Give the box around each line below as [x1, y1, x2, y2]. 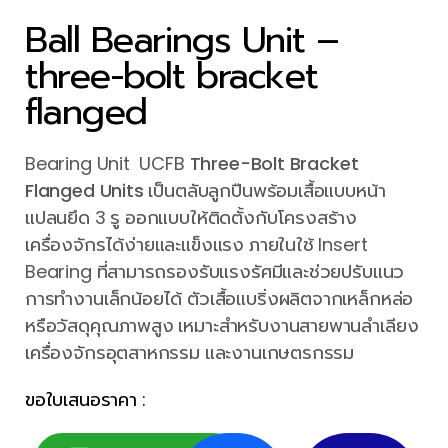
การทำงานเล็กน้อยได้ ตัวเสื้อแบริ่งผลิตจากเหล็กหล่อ [25, 286, 414, 311]
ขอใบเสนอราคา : [25, 387, 146, 412]
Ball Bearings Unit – [25, 13, 339, 67]
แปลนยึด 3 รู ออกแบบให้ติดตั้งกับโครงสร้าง [25, 205, 358, 230]
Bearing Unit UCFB [25, 151, 190, 176]
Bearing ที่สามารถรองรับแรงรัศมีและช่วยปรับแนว [25, 259, 405, 284]
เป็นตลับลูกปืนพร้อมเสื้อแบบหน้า [143, 178, 386, 203]
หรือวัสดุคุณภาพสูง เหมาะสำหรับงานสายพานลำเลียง [25, 313, 419, 338]
